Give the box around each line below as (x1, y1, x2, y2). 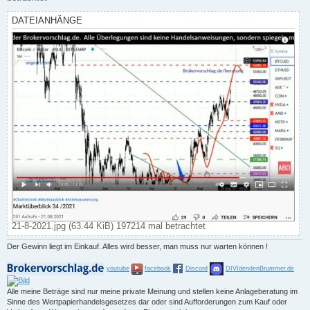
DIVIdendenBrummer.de (226, 265, 294, 273)
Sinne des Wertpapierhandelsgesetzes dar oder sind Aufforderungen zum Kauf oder (7, 298, 287, 307)
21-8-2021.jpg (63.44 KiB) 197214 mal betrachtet (12, 220, 206, 231)
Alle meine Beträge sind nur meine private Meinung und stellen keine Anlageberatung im (7, 287, 298, 296)
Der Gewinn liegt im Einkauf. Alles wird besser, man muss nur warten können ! (7, 242, 268, 251)
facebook (145, 265, 171, 273)
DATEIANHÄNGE (12, 15, 82, 26)
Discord (185, 265, 208, 273)
